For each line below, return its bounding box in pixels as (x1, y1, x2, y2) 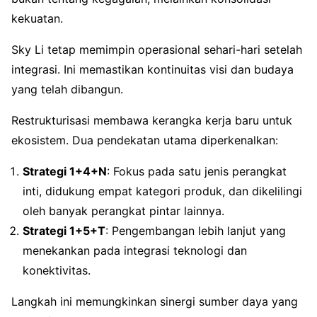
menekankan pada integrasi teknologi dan (23, 243, 247, 258)
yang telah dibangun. (11, 82, 123, 97)
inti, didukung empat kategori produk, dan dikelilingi (23, 184, 302, 199)
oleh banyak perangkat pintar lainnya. (23, 204, 224, 219)
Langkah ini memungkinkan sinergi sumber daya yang (11, 294, 298, 309)
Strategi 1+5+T (23, 224, 105, 238)
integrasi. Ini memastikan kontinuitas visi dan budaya (11, 62, 294, 77)
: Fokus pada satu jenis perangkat (107, 164, 287, 179)
